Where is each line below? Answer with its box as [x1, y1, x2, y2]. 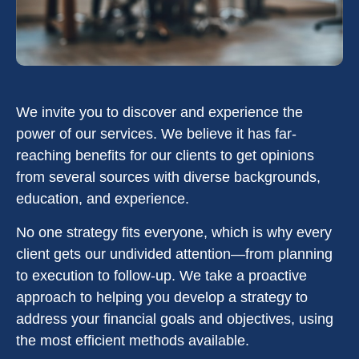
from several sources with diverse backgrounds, [16, 169, 321, 185]
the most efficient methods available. [16, 333, 249, 349]
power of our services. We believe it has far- [16, 126, 296, 142]
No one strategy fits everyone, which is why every [16, 224, 332, 240]
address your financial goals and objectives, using [16, 311, 333, 327]
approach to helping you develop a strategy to [16, 289, 308, 305]
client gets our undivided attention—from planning [16, 246, 333, 262]
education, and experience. [16, 191, 189, 207]
